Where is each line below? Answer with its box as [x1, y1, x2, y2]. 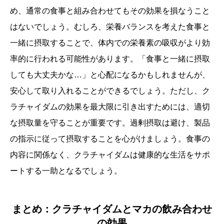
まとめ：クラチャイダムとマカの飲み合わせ [12, 203, 212, 214]
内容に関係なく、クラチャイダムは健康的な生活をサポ [10, 150, 210, 159]
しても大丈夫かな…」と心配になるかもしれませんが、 [10, 70, 210, 79]
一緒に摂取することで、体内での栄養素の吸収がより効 [10, 38, 210, 47]
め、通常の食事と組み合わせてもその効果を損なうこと [10, 6, 210, 15]
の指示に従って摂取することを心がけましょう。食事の [10, 134, 210, 143]
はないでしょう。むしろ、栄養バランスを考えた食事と [10, 22, 210, 31]
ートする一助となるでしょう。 [10, 166, 122, 175]
